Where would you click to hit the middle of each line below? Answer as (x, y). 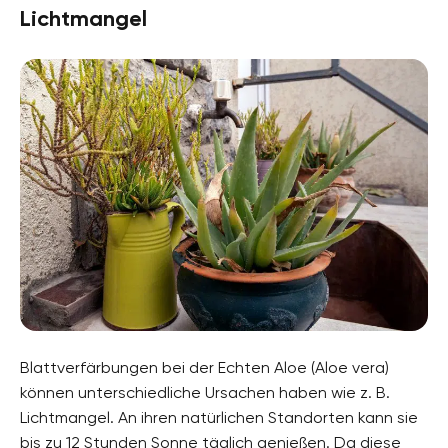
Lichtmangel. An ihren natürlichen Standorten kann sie (219, 417)
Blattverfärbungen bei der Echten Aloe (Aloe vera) (204, 367)
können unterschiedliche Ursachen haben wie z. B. (205, 392)
